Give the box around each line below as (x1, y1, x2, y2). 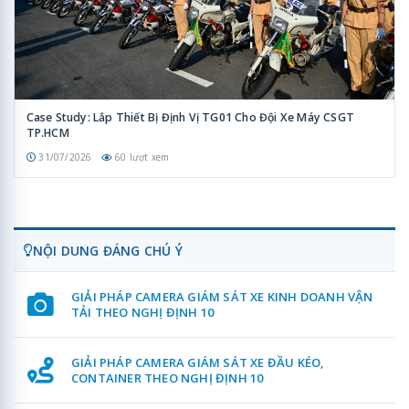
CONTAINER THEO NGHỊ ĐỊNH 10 (70, 369, 264, 386)
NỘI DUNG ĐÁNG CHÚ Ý (33, 241, 183, 259)
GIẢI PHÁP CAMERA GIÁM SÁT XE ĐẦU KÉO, (70, 353, 325, 371)
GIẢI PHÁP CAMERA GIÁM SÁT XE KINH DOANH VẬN (70, 288, 373, 305)
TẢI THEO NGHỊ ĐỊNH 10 (70, 303, 215, 320)
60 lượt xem (114, 151, 170, 164)
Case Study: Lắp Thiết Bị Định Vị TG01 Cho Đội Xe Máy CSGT (26, 110, 354, 126)
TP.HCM (26, 125, 69, 142)
